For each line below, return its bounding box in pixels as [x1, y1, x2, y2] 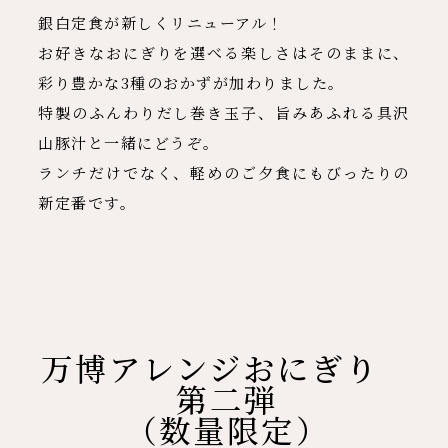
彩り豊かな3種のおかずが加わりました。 [38, 71, 345, 93]
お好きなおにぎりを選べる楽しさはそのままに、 [38, 41, 410, 63]
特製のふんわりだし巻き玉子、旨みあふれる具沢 [38, 101, 410, 123]
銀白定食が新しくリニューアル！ [38, 11, 284, 33]
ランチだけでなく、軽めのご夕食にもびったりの [38, 161, 410, 183]
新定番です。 [38, 191, 137, 213]
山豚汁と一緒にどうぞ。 [38, 131, 220, 153]
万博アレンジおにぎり [41, 345, 414, 391]
